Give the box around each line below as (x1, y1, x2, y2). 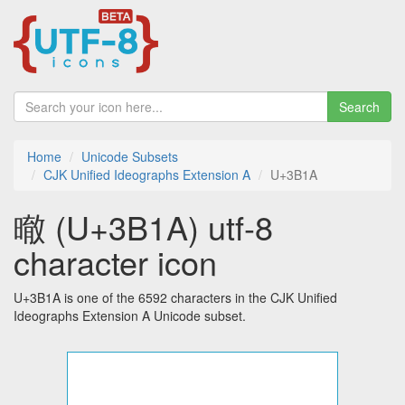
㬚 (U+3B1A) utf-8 (14, 203, 273, 250)
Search (339, 98, 380, 117)
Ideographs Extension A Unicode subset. (14, 306, 246, 325)
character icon (14, 239, 217, 286)
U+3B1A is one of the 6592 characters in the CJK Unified (14, 288, 337, 307)
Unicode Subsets (81, 147, 178, 166)
